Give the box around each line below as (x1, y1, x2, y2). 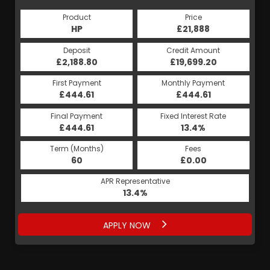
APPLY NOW (103, 219, 153, 232)
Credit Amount (166, 45, 221, 55)
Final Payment (51, 110, 103, 121)
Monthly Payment (162, 78, 225, 89)
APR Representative (100, 176, 170, 187)
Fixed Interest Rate (160, 110, 227, 121)
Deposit (63, 45, 90, 55)
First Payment (52, 78, 101, 89)
